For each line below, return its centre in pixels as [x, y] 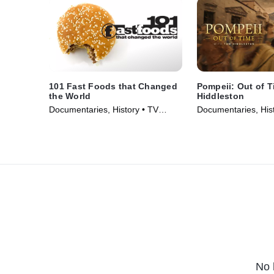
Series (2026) [223, 122]
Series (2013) [75, 122]
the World [70, 96]
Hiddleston [220, 96]
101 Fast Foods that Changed [113, 87]
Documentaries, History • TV [104, 110]
